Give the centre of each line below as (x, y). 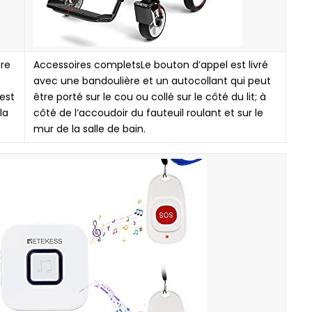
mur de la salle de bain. (89, 129)
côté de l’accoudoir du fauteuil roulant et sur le (148, 113)
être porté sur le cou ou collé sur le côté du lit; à (150, 97)
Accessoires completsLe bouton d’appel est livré (151, 65)
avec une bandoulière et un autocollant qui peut (152, 81)
